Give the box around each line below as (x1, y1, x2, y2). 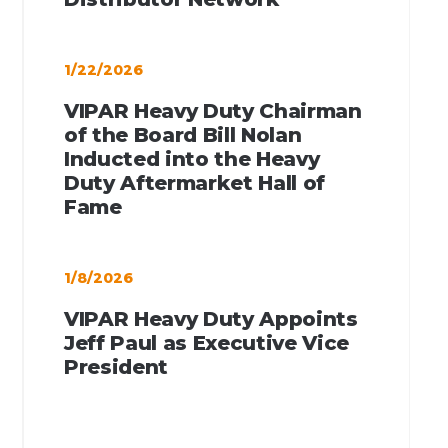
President (64, 354, 169, 379)
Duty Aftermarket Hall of (64, 170, 326, 195)
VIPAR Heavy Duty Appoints (64, 306, 358, 331)
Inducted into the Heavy (64, 146, 320, 171)
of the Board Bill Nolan (64, 122, 302, 147)
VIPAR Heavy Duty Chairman (64, 98, 362, 123)
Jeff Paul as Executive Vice (64, 330, 350, 355)
